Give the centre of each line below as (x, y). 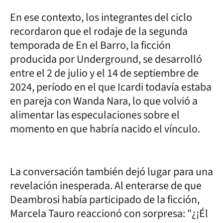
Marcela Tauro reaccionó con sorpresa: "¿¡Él (109, 214)
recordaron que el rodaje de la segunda (99, 31)
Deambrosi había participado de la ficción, (105, 200)
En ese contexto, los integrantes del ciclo (101, 17)
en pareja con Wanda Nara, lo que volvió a (104, 101)
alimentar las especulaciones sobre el (95, 115)
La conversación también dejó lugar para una (111, 172)
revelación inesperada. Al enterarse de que (106, 186)
